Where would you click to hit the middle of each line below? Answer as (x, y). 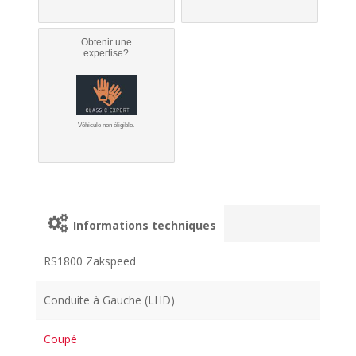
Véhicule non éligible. (106, 124)
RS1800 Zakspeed (90, 261)
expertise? (106, 53)
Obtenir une (106, 42)
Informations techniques (143, 225)
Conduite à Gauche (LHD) (110, 300)
